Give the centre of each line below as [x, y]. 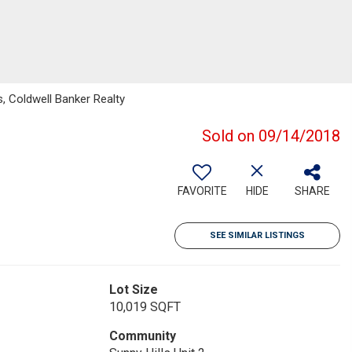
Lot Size [133, 290]
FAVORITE [202, 191]
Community [142, 336]
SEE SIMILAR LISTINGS [257, 235]
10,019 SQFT [145, 307]
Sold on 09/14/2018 [271, 136]
